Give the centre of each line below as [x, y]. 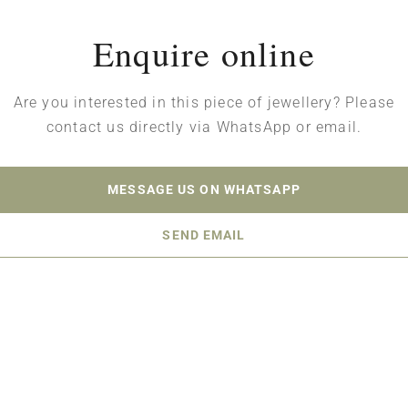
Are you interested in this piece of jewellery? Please [204, 102]
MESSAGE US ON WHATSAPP [204, 189]
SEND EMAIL [204, 235]
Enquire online [204, 53]
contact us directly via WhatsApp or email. [204, 127]
